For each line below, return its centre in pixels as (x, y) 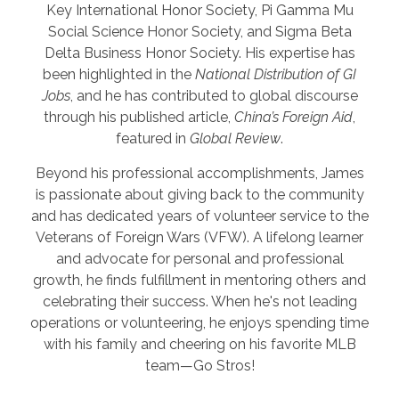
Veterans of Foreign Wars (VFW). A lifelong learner (199, 237)
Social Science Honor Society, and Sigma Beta (199, 31)
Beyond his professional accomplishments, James (199, 173)
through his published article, (139, 117)
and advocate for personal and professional (199, 258)
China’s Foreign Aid (293, 117)
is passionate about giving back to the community (199, 194)
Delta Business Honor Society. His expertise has (199, 53)
